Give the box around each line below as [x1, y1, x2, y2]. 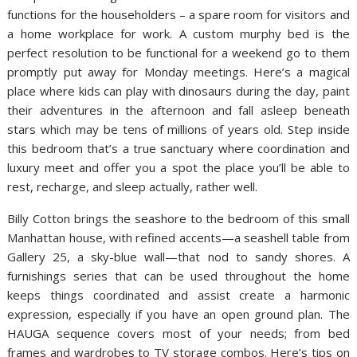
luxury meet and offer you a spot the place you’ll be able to [7, 159, 350, 175]
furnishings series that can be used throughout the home [7, 267, 350, 284]
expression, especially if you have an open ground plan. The [7, 305, 350, 322]
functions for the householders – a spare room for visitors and [7, 6, 350, 22]
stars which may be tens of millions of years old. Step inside [7, 120, 350, 137]
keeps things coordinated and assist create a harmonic [7, 286, 350, 303]
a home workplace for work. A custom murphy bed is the [7, 25, 350, 41]
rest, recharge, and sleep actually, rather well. [7, 178, 258, 194]
